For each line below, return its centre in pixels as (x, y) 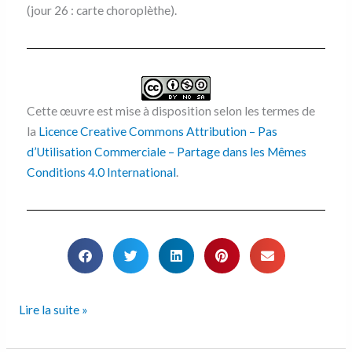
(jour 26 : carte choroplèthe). (101, 11)
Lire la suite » (53, 310)
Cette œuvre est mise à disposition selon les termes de (170, 111)
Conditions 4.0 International (101, 172)
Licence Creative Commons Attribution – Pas (158, 132)
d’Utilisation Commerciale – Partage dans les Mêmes (166, 152)
